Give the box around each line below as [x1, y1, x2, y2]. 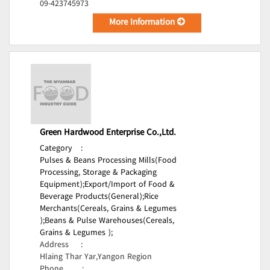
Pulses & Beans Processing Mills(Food [40, 154, 177, 168]
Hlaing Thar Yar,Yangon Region [40, 250, 152, 265]
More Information [109, 15, 178, 31]
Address [40, 238, 69, 253]
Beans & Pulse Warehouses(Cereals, [45, 214, 174, 228]
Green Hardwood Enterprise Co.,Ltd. [40, 125, 176, 141]
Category [40, 142, 72, 156]
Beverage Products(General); [40, 190, 144, 204]
